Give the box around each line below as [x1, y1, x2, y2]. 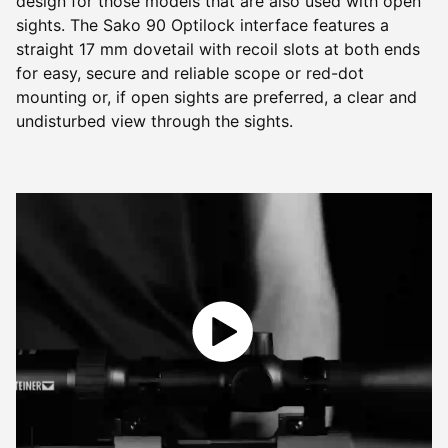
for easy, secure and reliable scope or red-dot [16, 62, 364, 83]
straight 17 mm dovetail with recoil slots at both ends [16, 38, 420, 59]
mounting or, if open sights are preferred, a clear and [16, 86, 417, 107]
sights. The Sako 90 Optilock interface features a [16, 14, 389, 35]
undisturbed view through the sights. [16, 110, 293, 131]
